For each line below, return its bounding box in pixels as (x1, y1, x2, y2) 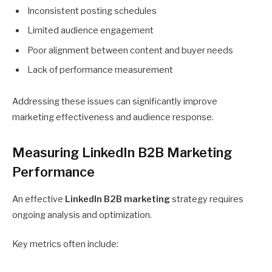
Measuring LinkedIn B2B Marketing (12, 144, 232, 160)
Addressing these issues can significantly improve (12, 95, 217, 107)
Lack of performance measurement (27, 64, 173, 75)
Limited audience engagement (27, 25, 154, 36)
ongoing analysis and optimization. (12, 209, 152, 221)
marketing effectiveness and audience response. (12, 111, 214, 123)
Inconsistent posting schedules (27, 5, 157, 16)
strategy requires (170, 194, 243, 205)
